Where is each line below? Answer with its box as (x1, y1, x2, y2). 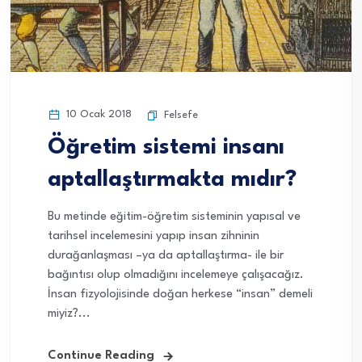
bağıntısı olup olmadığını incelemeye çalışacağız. (48, 269, 304, 282)
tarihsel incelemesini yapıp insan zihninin (48, 230, 259, 243)
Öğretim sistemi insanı (48, 137, 284, 160)
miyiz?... (48, 308, 90, 321)
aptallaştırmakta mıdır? (48, 169, 297, 192)
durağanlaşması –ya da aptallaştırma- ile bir (48, 250, 284, 263)
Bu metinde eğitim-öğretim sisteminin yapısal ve (48, 211, 301, 224)
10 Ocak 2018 (63, 109, 132, 120)
